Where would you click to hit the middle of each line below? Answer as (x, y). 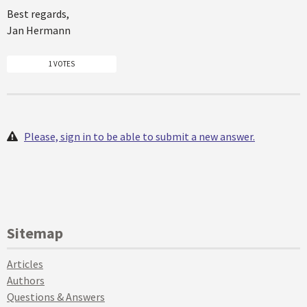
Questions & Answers (56, 297)
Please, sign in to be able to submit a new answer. (139, 137)
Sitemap (35, 233)
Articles (25, 264)
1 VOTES (62, 64)
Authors (26, 281)
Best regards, (38, 13)
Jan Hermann (39, 30)
